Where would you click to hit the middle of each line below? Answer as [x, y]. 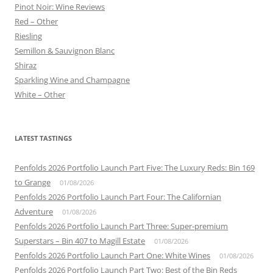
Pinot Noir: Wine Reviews [60, 7]
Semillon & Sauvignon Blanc [65, 51]
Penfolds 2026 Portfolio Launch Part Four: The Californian [118, 197]
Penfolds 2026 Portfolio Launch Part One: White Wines [112, 255]
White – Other [40, 94]
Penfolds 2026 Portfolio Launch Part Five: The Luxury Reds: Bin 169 [135, 168]
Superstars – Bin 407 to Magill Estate [80, 241]
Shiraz [26, 65]
